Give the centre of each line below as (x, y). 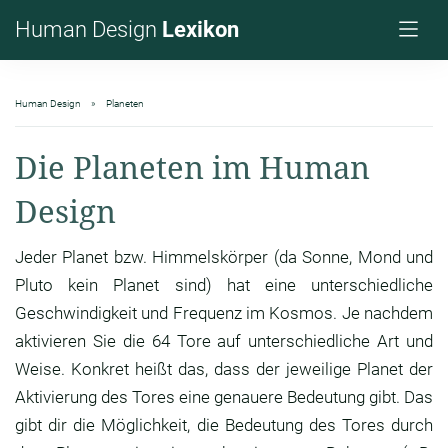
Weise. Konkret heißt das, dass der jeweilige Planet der (224, 369)
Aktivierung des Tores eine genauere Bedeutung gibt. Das (224, 397)
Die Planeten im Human (192, 167)
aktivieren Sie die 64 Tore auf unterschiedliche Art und (224, 341)
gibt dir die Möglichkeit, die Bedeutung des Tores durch (224, 425)
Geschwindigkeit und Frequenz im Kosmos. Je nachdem (224, 313)
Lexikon (200, 29)
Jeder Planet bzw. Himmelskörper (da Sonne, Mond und (224, 257)
